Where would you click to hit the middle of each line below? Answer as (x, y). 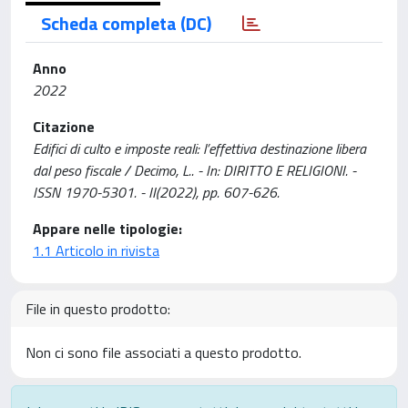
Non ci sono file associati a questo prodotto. (163, 352)
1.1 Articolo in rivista (96, 250)
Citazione (64, 126)
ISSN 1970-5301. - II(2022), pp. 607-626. (156, 192)
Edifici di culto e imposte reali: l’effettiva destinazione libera (199, 148)
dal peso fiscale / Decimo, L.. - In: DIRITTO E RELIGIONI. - (194, 170)
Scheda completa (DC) (126, 23)
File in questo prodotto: (98, 308)
